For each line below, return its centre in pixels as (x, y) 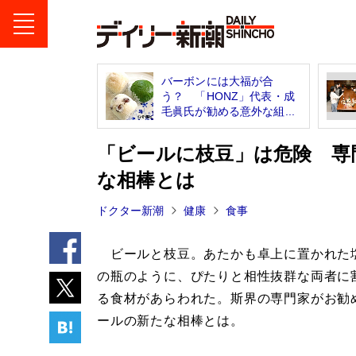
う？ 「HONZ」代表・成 (228, 96)
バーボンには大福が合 (218, 81)
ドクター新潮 (130, 210)
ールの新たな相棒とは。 (170, 320)
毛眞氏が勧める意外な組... (228, 111)
